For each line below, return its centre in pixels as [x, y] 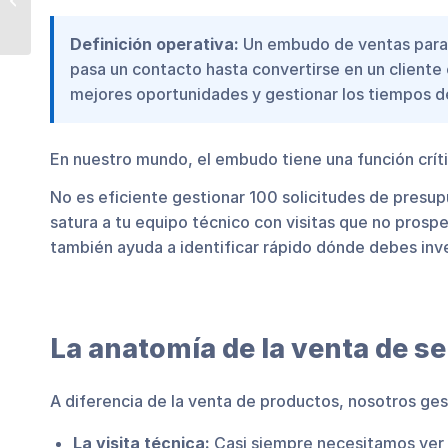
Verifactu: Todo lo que [104, 12]
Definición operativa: [154, 43]
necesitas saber [86, 33]
